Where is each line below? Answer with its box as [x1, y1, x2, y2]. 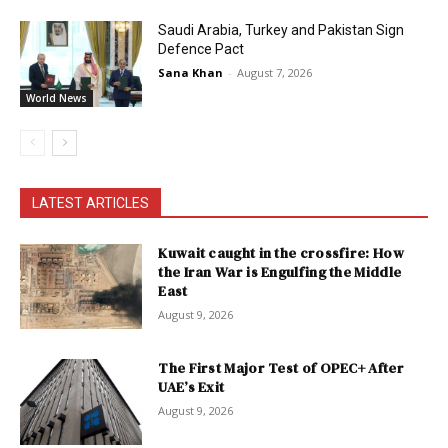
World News [26, 90, 87, 105]
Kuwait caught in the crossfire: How [158, 242, 404, 263]
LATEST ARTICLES [32, 194, 149, 211]
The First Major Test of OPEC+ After [158, 358, 404, 379]
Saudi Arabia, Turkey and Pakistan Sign [158, 22, 405, 38]
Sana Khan [158, 65, 224, 80]
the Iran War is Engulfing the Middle [158, 261, 402, 282]
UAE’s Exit [158, 377, 225, 398]
